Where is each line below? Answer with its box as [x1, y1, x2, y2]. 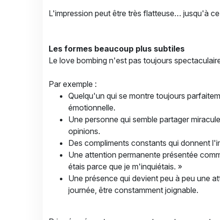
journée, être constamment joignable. [68, 185, 198, 195]
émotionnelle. [68, 103, 115, 112]
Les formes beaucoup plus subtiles [49, 44, 185, 54]
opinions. [68, 126, 100, 136]
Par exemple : [49, 79, 97, 89]
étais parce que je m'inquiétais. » [68, 162, 182, 171]
